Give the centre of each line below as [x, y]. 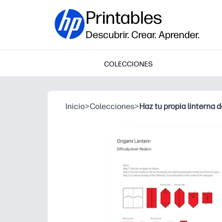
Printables [124, 18]
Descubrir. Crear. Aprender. [143, 35]
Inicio [75, 106]
